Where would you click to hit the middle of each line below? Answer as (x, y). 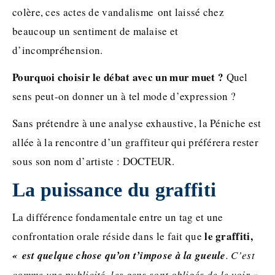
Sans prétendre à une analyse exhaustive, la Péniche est (137, 123)
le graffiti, (229, 236)
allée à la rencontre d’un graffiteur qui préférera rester (136, 142)
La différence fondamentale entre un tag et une (118, 217)
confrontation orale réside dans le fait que (109, 236)
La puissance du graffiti (114, 190)
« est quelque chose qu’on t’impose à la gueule (119, 256)
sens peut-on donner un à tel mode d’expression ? (124, 96)
